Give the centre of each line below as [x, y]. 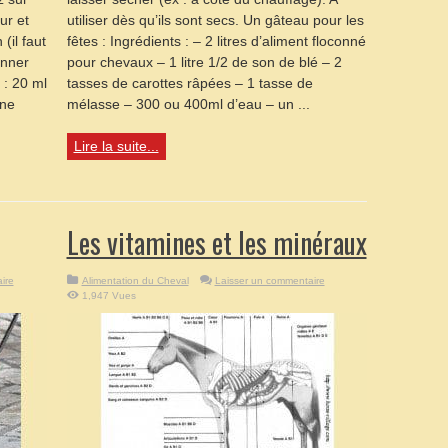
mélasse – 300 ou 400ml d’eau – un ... [188, 104]
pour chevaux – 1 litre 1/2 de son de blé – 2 [204, 62]
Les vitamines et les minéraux [216, 242]
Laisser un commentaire [269, 280]
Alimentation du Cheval [135, 280]
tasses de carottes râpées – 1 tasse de [189, 83]
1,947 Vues [108, 295]
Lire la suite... [116, 146]
